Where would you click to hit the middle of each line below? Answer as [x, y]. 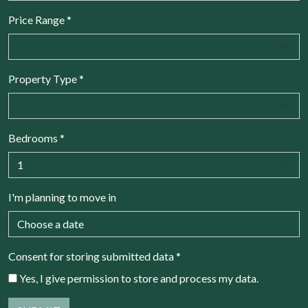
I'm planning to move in [62, 197]
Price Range [37, 20]
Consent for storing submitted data [92, 256]
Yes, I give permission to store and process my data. [139, 278]
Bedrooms [34, 138]
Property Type [44, 79]
